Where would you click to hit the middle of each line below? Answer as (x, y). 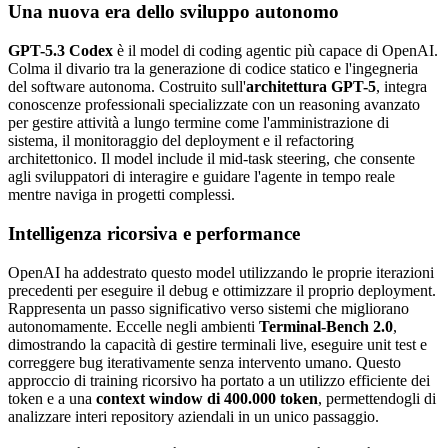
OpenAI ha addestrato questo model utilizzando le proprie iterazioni (221, 272)
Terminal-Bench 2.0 (326, 326)
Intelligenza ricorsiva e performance (154, 233)
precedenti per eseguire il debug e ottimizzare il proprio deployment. (222, 290)
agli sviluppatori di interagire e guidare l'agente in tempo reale (201, 177)
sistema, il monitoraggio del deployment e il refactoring (181, 141)
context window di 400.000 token (207, 398)
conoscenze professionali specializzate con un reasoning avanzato (214, 105)
